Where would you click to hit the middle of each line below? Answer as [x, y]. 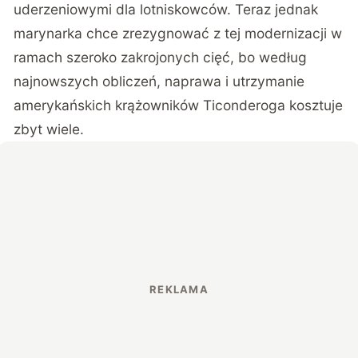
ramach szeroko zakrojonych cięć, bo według [161, 57]
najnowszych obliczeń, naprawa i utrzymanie [159, 81]
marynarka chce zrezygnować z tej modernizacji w [178, 33]
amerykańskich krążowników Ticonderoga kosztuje [179, 105]
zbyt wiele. [49, 129]
